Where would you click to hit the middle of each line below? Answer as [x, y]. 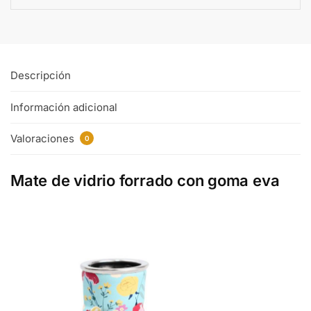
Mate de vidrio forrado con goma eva [145, 181]
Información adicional [64, 107]
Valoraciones [44, 138]
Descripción [41, 76]
